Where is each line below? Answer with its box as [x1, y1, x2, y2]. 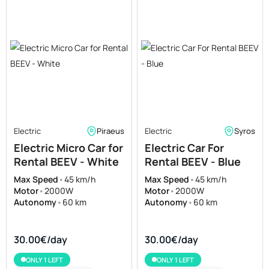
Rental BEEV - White [14, 154, 119, 169]
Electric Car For [145, 140, 224, 155]
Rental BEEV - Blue [145, 154, 241, 169]
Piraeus [97, 125, 124, 137]
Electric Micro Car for [14, 140, 123, 155]
